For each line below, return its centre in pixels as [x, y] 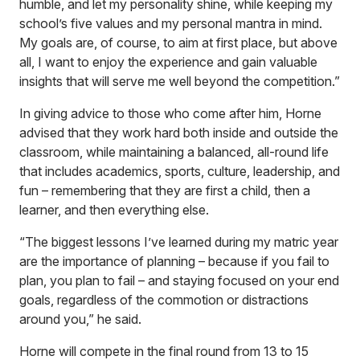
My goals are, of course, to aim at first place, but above [178, 43]
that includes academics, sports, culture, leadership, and [180, 171]
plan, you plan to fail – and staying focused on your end [179, 280]
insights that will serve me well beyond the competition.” [180, 81]
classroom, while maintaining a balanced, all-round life [174, 152]
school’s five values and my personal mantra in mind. [171, 23]
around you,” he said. [80, 319]
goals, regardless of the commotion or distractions [164, 300]
